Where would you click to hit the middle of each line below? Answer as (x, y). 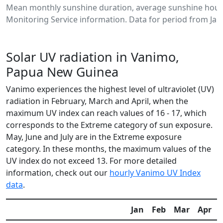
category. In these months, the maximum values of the (109, 149)
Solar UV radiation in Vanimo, (93, 57)
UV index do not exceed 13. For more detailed (91, 161)
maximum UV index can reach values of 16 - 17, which (106, 113)
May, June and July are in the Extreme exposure (94, 137)
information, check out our (58, 173)
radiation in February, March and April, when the (97, 101)
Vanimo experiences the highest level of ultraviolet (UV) (110, 89)
